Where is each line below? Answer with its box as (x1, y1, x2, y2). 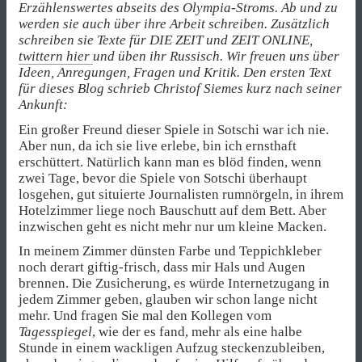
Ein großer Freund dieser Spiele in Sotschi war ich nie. (19, 121, 329, 137)
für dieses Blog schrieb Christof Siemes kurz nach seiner (19, 81, 342, 97)
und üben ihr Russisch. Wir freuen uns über (93, 48, 339, 65)
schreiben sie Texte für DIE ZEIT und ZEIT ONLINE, (19, 32, 313, 48)
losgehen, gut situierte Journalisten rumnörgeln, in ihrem (19, 186, 343, 202)
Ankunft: (19, 97, 68, 113)
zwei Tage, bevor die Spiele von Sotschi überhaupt (19, 170, 307, 186)
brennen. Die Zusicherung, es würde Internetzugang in (19, 275, 330, 291)
